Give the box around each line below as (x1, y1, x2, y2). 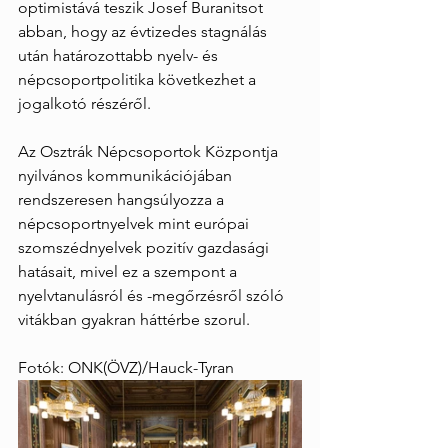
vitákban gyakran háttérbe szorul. (18, 310, 250, 329)
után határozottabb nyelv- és (18, 46, 222, 65)
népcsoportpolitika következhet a (18, 70, 260, 89)
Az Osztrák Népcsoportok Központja (18, 142, 282, 161)
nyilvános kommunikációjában (18, 166, 236, 185)
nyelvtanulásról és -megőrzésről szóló (18, 286, 288, 305)
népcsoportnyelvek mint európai (18, 214, 253, 233)
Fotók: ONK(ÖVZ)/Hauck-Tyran (18, 358, 234, 377)
